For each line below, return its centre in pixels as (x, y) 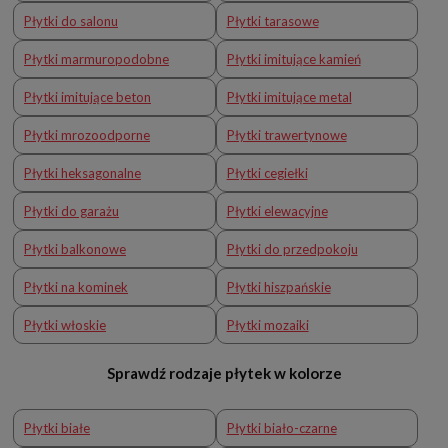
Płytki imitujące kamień (293, 58)
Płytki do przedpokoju (292, 248)
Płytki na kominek (76, 286)
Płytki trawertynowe (286, 134)
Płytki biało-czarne (281, 427)
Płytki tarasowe (272, 20)
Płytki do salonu (71, 20)
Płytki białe (57, 427)
